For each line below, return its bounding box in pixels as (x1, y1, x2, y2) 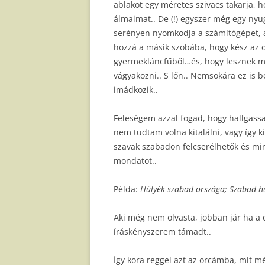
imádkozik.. (114, 84, 158, 96)
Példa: (114, 183, 140, 195)
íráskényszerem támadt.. (114, 226, 211, 238)
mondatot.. (114, 155, 157, 167)
